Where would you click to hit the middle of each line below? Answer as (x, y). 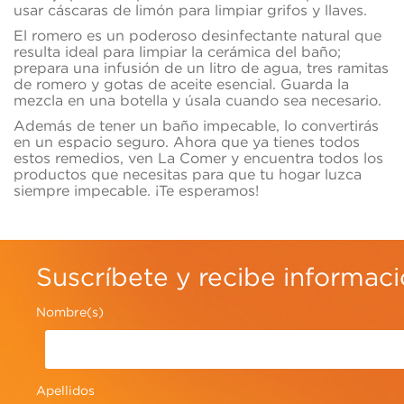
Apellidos (65, 390)
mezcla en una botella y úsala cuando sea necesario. (197, 101)
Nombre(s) (70, 312)
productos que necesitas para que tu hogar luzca (188, 174)
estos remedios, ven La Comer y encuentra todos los (198, 158)
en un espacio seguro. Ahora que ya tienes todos (187, 142)
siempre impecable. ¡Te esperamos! (136, 191)
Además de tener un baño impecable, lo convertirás (196, 126)
